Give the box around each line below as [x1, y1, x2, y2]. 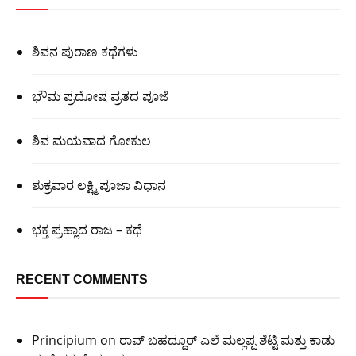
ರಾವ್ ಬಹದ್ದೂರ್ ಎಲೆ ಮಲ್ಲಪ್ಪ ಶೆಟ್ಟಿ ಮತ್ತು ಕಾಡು [119, 331, 335, 349]
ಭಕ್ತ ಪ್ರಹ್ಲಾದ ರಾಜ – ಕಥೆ [32, 220, 142, 238]
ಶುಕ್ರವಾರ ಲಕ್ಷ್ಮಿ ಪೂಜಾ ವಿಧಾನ [32, 176, 166, 194]
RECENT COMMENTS [16, 272, 148, 286]
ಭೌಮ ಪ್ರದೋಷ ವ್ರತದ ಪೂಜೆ [32, 87, 168, 105]
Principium [32, 331, 97, 349]
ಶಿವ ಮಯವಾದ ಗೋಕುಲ [32, 131, 151, 149]
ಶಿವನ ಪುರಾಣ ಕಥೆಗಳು [32, 42, 138, 60]
